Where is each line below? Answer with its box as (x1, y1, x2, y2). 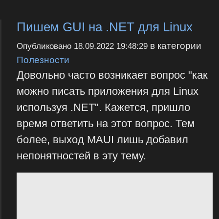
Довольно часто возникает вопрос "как (16, 69, 208, 82)
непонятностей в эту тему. (16, 150, 146, 162)
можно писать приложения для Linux (16, 85, 198, 98)
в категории (147, 40, 201, 51)
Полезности (16, 54, 69, 66)
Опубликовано (16, 42, 74, 51)
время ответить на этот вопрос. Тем (16, 117, 195, 130)
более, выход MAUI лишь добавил (16, 133, 188, 146)
